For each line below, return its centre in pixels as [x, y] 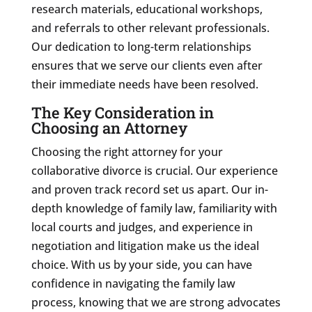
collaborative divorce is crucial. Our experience [154, 170]
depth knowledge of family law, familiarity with [154, 208]
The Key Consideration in [122, 112]
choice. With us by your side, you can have [141, 264]
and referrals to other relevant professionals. [150, 28]
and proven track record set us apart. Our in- [149, 189]
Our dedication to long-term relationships [141, 46]
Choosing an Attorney [109, 127]
